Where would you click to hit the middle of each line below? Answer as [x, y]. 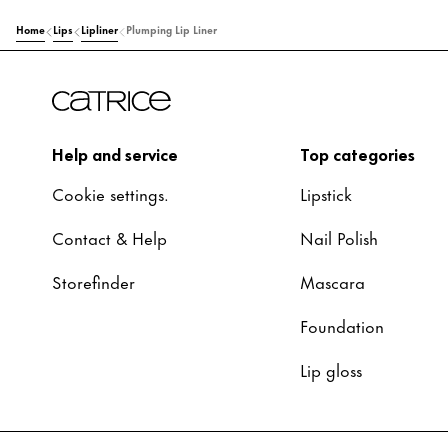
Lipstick [326, 193]
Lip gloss [331, 369]
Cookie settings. [110, 193]
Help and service [115, 153]
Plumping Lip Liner [171, 28]
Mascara [332, 281]
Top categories [357, 153]
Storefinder [93, 281]
